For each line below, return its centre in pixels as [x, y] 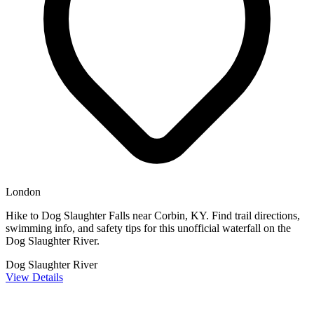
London [23, 191]
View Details [34, 277]
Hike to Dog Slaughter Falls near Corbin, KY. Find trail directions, [153, 215]
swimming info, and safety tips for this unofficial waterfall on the [148, 228]
